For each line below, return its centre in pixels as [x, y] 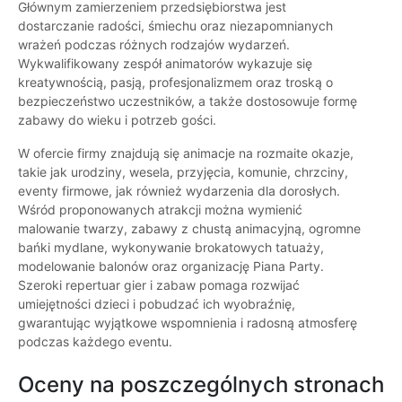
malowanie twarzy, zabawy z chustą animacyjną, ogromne [189, 229]
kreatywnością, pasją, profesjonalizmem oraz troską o [175, 83]
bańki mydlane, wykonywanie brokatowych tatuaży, [171, 248]
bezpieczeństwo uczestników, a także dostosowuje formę [188, 101]
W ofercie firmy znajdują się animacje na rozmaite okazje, [186, 153]
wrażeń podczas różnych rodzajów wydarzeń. [154, 45]
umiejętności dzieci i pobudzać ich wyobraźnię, [157, 304]
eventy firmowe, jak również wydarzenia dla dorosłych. [179, 191]
